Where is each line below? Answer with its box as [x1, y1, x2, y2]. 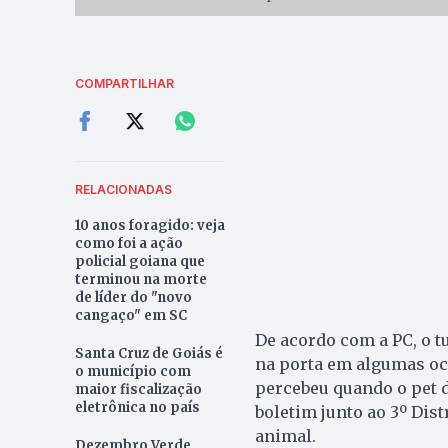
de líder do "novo [74, 289, 192, 307]
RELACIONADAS [74, 182, 172, 198]
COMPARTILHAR [74, 76, 174, 92]
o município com [74, 363, 191, 381]
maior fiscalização [74, 381, 202, 399]
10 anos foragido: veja [74, 217, 225, 235]
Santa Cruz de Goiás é [74, 345, 223, 363]
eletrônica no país [74, 399, 200, 417]
